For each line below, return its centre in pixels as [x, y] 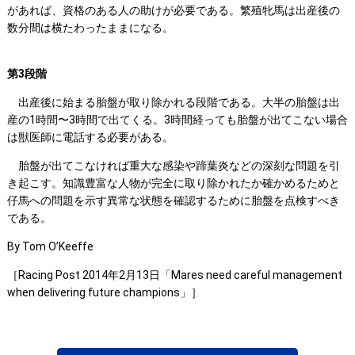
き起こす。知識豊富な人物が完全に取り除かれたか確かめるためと [173, 183]
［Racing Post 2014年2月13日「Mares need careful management [174, 275]
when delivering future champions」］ [104, 293]
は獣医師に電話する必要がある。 [90, 137]
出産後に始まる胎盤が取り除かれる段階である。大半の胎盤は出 [173, 103]
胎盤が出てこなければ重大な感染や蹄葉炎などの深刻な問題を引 [173, 166]
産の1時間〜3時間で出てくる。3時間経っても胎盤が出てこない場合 [177, 120]
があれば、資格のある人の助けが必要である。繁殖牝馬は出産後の [173, 11]
